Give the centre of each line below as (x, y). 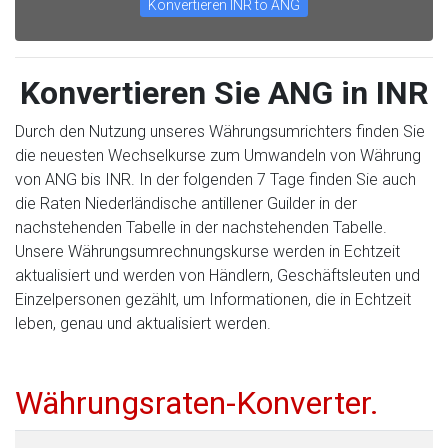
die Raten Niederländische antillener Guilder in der (186, 203)
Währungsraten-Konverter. (197, 403)
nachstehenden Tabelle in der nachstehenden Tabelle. (201, 227)
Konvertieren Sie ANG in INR (224, 93)
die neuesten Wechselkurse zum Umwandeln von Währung (218, 155)
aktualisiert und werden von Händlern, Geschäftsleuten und (217, 275)
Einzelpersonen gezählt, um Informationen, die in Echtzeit (213, 299)
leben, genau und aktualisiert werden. (143, 323)
